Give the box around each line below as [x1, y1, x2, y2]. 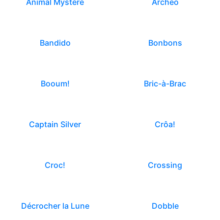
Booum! [40, 79, 70, 88]
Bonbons [148, 38, 182, 48]
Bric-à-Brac [144, 79, 186, 88]
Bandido [39, 38, 71, 48]
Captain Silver [29, 119, 81, 129]
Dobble [151, 201, 179, 211]
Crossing [148, 160, 182, 170]
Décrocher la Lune [21, 201, 89, 211]
